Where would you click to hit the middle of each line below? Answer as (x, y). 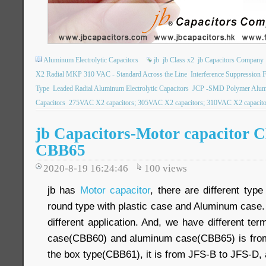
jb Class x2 (178, 60)
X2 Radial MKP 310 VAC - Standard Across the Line (111, 74)
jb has (64, 190)
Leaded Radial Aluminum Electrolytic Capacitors (121, 88)
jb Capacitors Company (231, 60)
